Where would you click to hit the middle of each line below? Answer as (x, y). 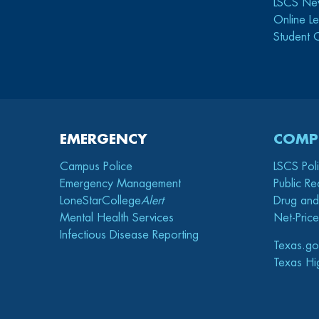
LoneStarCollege (100, 201)
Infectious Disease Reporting (129, 235)
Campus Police (96, 167)
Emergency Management (120, 184)
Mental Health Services (117, 218)
